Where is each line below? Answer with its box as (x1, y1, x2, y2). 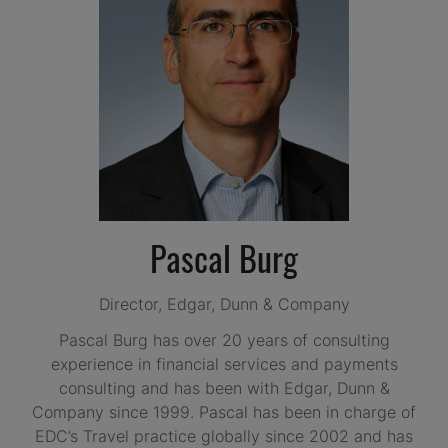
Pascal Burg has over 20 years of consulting (58, 328, 390, 351)
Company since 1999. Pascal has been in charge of (32, 400, 416, 423)
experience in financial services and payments (50, 352, 398, 375)
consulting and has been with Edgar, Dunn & (58, 376, 390, 399)
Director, (98, 292, 167, 315)
